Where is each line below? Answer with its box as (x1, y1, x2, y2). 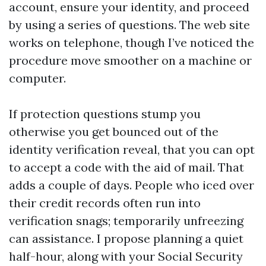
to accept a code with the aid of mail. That (9, 160, 244, 175)
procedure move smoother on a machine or (9, 53, 252, 68)
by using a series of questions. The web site (9, 17, 250, 32)
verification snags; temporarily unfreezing (9, 213, 243, 228)
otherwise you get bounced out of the (9, 124, 218, 139)
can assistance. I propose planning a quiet (9, 231, 243, 246)
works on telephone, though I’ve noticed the (9, 35, 254, 50)
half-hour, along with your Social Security (9, 249, 243, 264)
